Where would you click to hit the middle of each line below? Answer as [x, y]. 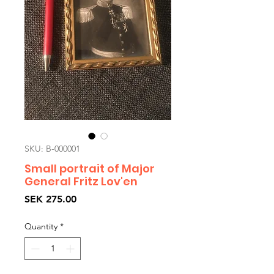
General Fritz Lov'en [81, 182]
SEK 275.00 [50, 199]
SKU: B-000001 [52, 149]
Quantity [41, 227]
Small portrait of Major [90, 169]
